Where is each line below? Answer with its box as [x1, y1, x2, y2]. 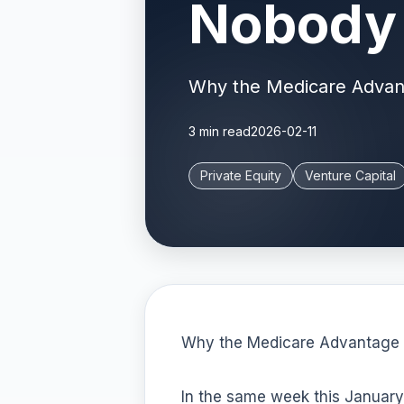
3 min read [188, 124, 251, 139]
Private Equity [200, 168, 281, 183]
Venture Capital [305, 168, 396, 183]
